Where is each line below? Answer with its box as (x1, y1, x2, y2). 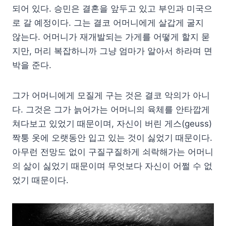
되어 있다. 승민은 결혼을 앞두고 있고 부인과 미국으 (12, 3, 212, 14)
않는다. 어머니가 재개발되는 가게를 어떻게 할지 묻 (12, 31, 210, 42)
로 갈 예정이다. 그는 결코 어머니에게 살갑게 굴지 (12, 17, 204, 28)
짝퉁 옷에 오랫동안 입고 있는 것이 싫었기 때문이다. (12, 132, 212, 143)
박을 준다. (12, 60, 51, 70)
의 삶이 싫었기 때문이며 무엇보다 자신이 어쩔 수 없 (12, 160, 212, 171)
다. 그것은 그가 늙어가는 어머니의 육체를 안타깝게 (12, 104, 210, 115)
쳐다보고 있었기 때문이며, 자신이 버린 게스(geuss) (12, 118, 212, 129)
